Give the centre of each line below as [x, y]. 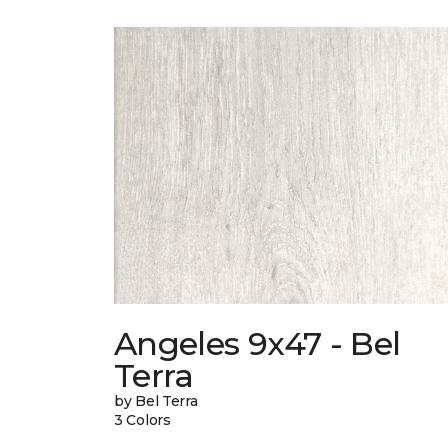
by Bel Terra [156, 401]
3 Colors [142, 420]
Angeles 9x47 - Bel [257, 344]
